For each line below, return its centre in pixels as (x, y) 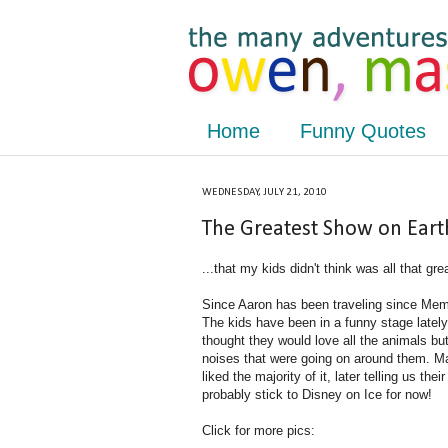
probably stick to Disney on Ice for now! (317, 394)
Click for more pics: (258, 430)
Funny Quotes (363, 131)
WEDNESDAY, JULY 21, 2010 (264, 192)
